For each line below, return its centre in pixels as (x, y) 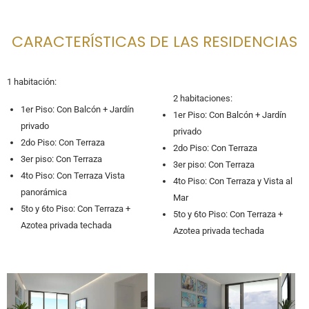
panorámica (44, 192)
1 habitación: (32, 82)
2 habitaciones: (202, 99)
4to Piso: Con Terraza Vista (73, 176)
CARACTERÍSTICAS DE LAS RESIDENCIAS (154, 42)
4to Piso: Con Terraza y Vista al (232, 181)
